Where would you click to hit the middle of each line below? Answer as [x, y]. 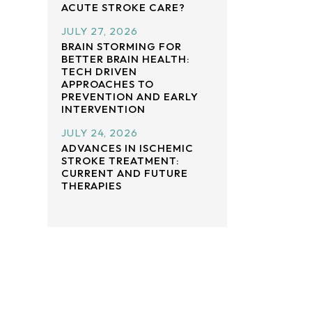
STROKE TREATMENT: [120, 161]
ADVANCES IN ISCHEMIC [127, 148]
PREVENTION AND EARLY [130, 96]
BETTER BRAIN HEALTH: [126, 59]
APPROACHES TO [108, 84]
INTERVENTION [103, 109]
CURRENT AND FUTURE [125, 173]
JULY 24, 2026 [100, 133]
